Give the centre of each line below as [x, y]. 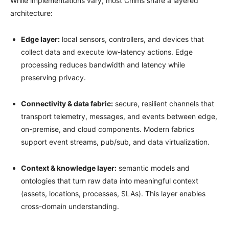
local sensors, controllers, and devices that [132, 39]
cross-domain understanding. [70, 206]
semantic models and [153, 168]
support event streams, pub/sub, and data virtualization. [115, 142]
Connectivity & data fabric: [67, 103]
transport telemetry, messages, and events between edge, [119, 116]
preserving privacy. [53, 77]
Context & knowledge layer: [69, 168]
